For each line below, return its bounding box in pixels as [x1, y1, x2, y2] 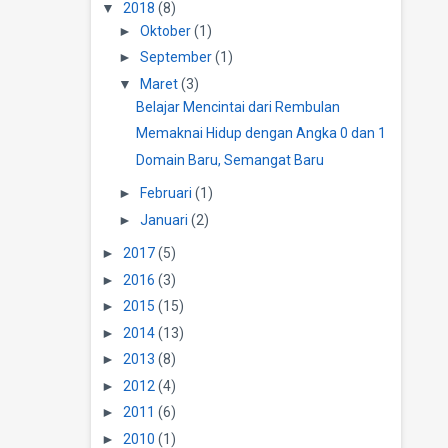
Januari [139, 211, 188, 228]
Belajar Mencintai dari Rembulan [135, 98, 340, 115]
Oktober [139, 22, 191, 39]
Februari [139, 185, 192, 202]
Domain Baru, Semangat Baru [135, 151, 324, 168]
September [139, 49, 212, 66]
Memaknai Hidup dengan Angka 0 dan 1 [135, 125, 386, 142]
